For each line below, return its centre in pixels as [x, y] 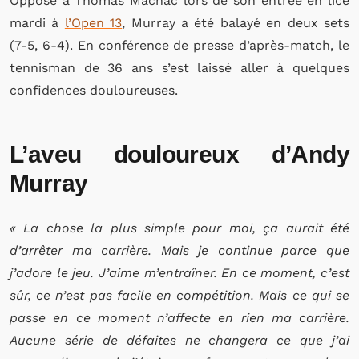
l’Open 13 [93, 23]
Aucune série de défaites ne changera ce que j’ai [179, 340]
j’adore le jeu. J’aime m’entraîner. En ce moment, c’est [179, 273]
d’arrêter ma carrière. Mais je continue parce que [179, 250]
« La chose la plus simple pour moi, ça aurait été [179, 228]
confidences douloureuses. [96, 90]
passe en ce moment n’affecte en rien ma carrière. [179, 318]
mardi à [37, 23]
